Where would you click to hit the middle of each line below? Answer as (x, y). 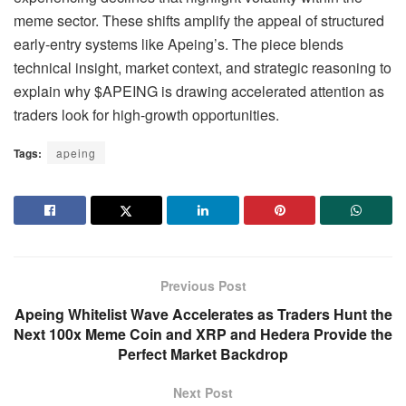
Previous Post (203, 285)
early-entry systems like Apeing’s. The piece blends (179, 43)
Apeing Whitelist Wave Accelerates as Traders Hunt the (203, 314)
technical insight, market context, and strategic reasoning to (203, 67)
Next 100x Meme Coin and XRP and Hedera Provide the (203, 333)
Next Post (203, 392)
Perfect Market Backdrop (203, 353)
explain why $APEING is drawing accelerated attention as (199, 91)
